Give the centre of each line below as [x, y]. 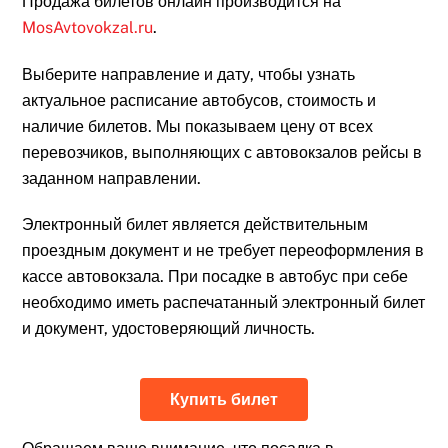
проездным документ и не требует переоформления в [223, 251]
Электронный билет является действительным [195, 225]
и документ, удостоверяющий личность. [169, 329]
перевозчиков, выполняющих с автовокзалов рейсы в [222, 152]
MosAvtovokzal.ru [88, 27]
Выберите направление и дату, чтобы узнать [189, 74]
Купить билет [224, 400]
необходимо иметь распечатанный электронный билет [224, 303]
